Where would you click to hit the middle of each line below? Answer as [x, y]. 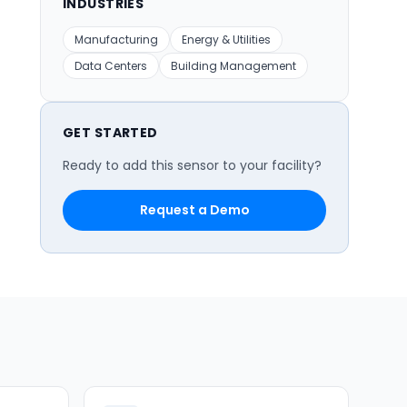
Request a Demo [194, 210]
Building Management [233, 66]
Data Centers [111, 66]
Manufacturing [116, 40]
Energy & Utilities [226, 40]
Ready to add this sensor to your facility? [192, 165]
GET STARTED [110, 133]
